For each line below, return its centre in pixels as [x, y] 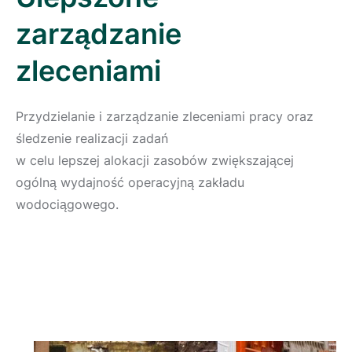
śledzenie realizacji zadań [92, 139]
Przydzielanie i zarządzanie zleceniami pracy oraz [165, 117]
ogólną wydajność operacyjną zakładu [130, 183]
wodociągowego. [67, 205]
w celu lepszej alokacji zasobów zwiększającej [155, 161]
